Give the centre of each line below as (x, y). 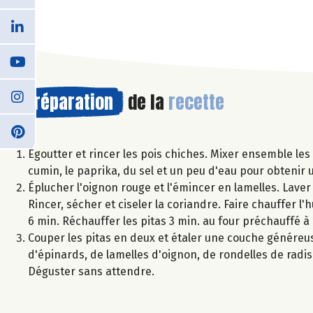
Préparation (69, 102)
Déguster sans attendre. (91, 271)
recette (196, 102)
